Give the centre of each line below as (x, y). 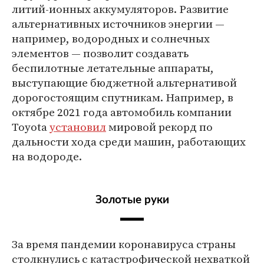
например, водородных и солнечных (111, 39)
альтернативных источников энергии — (118, 24)
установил (78, 127)
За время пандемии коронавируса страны (124, 244)
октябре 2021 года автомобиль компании (122, 112)
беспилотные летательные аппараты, (113, 68)
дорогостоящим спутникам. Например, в (123, 98)
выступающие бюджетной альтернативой (124, 83)
